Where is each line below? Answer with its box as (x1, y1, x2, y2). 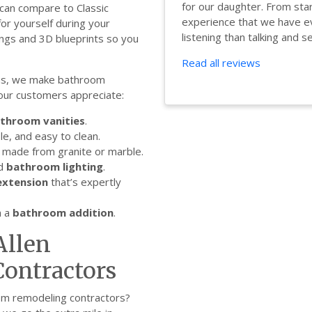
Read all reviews (182, 55, 260, 70)
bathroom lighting (6, 159, 103, 173)
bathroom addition (13, 205, 114, 219)
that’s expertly (48, 174, 121, 189)
